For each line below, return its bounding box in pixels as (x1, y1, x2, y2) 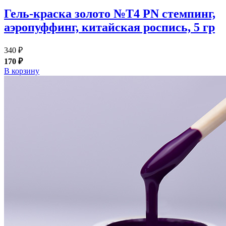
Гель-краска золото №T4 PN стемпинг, (4, 7, 215, 21)
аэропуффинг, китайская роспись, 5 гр (4, 21, 215, 34)
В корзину (4, 67, 39, 76)
